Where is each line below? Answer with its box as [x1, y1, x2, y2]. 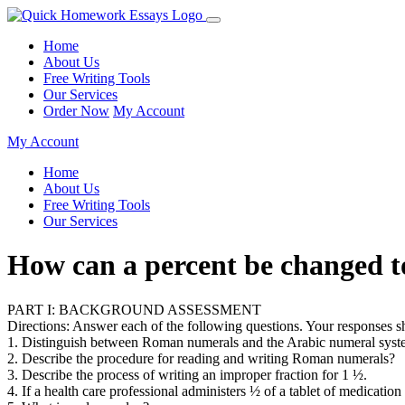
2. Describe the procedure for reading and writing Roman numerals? [7, 350, 395, 366]
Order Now [43, 103, 109, 118]
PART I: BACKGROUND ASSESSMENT [7, 301, 261, 317]
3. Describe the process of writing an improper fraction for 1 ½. [7, 366, 367, 382]
